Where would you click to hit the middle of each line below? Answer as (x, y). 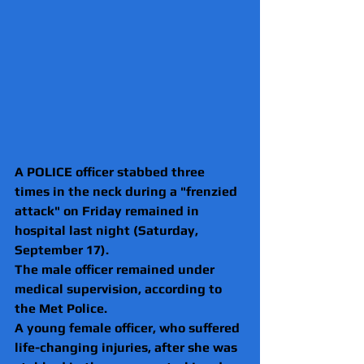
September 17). (62, 249)
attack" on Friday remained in (108, 210)
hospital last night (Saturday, (108, 230)
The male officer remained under (116, 269)
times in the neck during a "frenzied (128, 191)
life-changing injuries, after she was (128, 347)
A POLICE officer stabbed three (111, 171)
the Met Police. (61, 308)
